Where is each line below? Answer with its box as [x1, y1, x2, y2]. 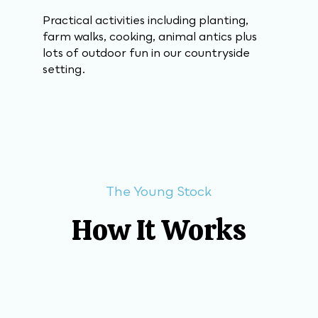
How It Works [72, 212, 246, 248]
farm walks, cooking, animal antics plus [43, 29, 257, 43]
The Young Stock [105, 183, 212, 199]
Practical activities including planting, [43, 13, 248, 27]
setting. [43, 62, 86, 76]
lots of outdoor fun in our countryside [43, 45, 250, 60]
